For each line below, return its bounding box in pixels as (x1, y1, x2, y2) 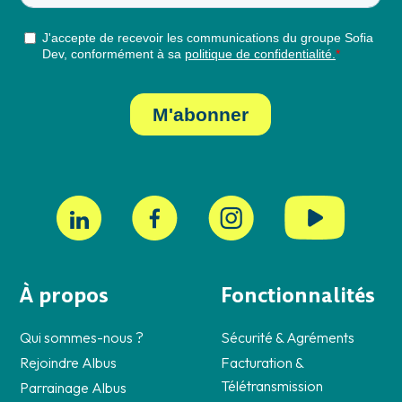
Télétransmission (220, 377, 323, 396)
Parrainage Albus (20, 379, 127, 398)
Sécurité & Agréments (220, 328, 354, 347)
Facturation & (220, 354, 303, 372)
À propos (20, 282, 109, 310)
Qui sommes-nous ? (20, 328, 144, 347)
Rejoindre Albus (20, 354, 118, 372)
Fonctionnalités (220, 282, 375, 310)
